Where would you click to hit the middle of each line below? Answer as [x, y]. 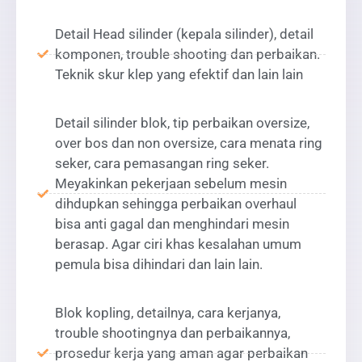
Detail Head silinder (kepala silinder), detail [184, 34]
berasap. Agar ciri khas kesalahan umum [178, 244]
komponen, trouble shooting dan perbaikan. [187, 54]
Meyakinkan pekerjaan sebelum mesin [171, 183]
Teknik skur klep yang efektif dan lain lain [179, 74]
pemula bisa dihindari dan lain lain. [159, 264]
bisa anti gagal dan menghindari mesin [172, 223]
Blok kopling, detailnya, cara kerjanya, [168, 312]
